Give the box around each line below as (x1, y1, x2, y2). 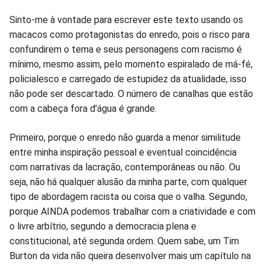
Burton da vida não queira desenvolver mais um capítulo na (9, 250, 251, 261)
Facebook (9, 2, 68, 17)
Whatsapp (50, 2, 109, 17)
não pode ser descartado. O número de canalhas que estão (9, 88, 253, 99)
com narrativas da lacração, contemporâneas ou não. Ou (9, 161, 240, 173)
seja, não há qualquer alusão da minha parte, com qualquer (9, 176, 247, 188)
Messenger (132, 2, 199, 17)
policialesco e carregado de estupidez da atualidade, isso (9, 73, 247, 85)
